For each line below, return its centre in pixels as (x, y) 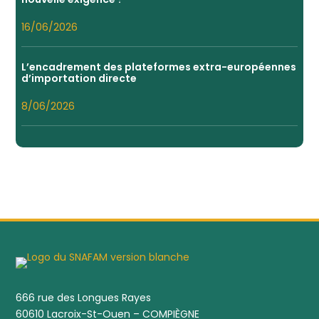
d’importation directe (79, 79)
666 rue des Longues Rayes (84, 298)
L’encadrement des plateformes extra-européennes (159, 67)
